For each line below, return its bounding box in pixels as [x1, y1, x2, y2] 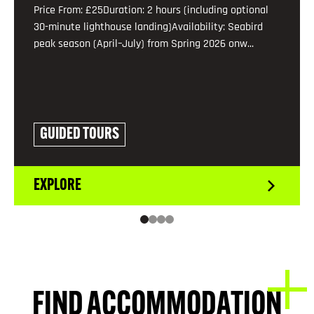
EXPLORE [34, 177, 81, 194]
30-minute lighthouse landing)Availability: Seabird [34, 22, 263, 33]
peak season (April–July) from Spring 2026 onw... [34, 39, 254, 50]
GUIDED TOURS [40, 126, 119, 143]
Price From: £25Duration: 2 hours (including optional [34, 5, 268, 16]
